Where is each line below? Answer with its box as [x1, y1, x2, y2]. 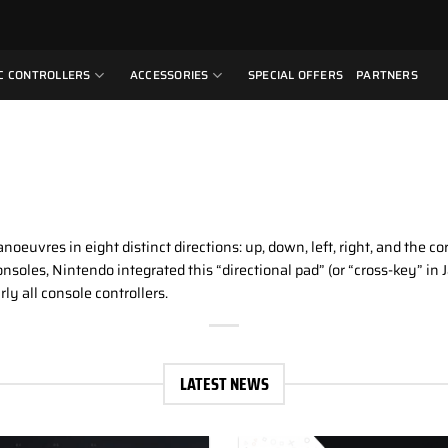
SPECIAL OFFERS [247, 66, 344, 84]
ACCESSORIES [129, 66, 209, 84]
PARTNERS [356, 66, 418, 84]
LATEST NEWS [179, 370, 269, 399]
